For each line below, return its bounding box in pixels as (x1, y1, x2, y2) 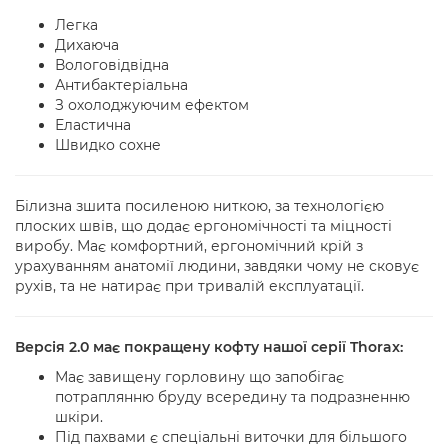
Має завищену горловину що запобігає (55, 368, 344, 386)
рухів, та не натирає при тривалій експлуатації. (15, 277, 364, 295)
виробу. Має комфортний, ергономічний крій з (15, 237, 363, 255)
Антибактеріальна (55, 76, 188, 94)
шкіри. (55, 408, 103, 426)
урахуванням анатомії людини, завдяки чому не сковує (15, 257, 419, 275)
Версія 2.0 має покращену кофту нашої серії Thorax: (15, 338, 403, 356)
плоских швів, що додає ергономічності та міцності (15, 217, 392, 235)
